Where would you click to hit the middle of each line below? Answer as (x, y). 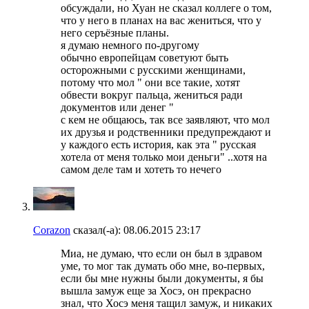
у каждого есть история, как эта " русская (158, 144)
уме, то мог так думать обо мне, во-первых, (163, 266)
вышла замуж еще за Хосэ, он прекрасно (156, 290)
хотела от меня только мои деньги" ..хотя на (164, 157)
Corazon (52, 230)
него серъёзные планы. (115, 32)
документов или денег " (117, 107)
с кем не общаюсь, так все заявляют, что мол (165, 119)
